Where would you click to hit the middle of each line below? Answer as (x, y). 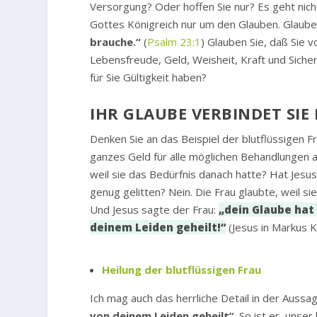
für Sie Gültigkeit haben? (149, 77)
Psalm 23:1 (174, 42)
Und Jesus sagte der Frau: (155, 210)
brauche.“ (116, 42)
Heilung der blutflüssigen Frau (182, 269)
